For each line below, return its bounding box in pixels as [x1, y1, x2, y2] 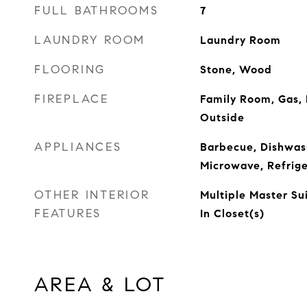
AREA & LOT [34, 272, 167, 297]
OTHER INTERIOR [34, 188, 150, 202]
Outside [199, 111, 245, 124]
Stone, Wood [199, 63, 272, 76]
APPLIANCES [34, 140, 122, 154]
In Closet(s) [199, 207, 265, 220]
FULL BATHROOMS [34, 3, 159, 18]
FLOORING [34, 62, 106, 77]
